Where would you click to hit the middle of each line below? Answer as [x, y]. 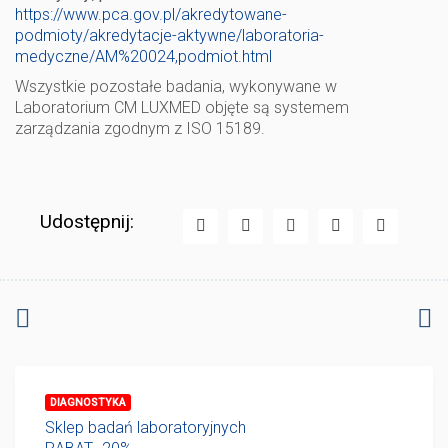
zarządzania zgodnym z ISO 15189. [140, 128]
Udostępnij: [86, 221]
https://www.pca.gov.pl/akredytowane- [151, 14]
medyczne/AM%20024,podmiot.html [143, 56]
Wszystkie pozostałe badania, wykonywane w [176, 86]
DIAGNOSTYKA [88, 403]
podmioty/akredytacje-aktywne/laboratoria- [169, 35]
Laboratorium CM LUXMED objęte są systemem [182, 107]
